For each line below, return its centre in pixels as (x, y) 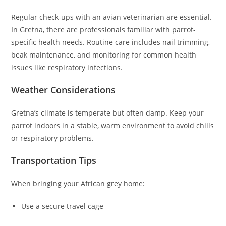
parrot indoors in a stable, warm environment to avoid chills (113, 126)
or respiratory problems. (53, 138)
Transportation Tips (54, 161)
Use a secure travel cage (63, 206)
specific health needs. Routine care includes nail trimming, (111, 42)
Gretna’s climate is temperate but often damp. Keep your (108, 113)
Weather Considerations (64, 90)
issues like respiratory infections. (67, 68)
